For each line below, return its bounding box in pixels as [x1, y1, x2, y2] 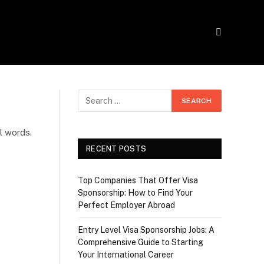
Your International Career [78, 250, 174, 259]
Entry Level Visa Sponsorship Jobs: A [78, 225, 214, 235]
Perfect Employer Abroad [78, 200, 175, 210]
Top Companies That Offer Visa [78, 176, 198, 185]
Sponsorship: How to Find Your [78, 188, 193, 197]
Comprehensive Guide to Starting [78, 237, 203, 247]
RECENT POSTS [86, 144, 147, 153]
